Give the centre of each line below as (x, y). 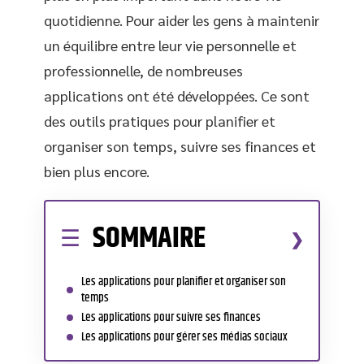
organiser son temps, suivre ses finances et (180, 146)
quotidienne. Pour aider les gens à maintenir (182, 20)
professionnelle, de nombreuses (143, 70)
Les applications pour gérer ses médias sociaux (184, 337)
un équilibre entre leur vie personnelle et (170, 45)
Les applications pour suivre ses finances (171, 317)
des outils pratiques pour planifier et (160, 121)
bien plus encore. (97, 171)
